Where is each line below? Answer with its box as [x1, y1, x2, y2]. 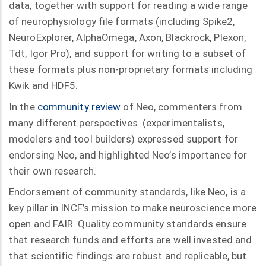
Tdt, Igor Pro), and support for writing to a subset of [9, 47, 246, 60]
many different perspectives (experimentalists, [9, 116, 224, 129]
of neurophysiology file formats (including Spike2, [9, 15, 235, 28]
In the [9, 100, 37, 113]
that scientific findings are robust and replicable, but [9, 250, 247, 262]
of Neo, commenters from [121, 100, 242, 113]
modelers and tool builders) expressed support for [9, 132, 238, 145]
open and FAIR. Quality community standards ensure [9, 218, 246, 230]
